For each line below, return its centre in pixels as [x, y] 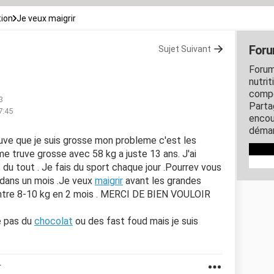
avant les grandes [162, 180]
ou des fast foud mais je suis [135, 221]
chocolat [54, 221]
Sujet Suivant [185, 49]
